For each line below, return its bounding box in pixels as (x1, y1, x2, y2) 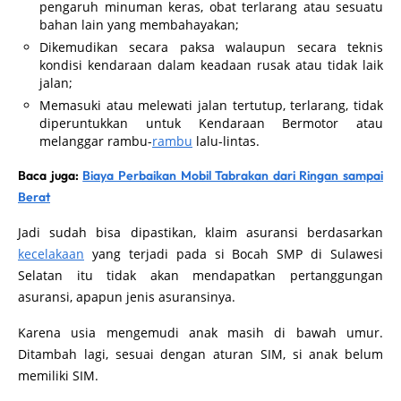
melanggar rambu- (39, 132, 152, 149)
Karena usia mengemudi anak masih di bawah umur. (18, 323, 383, 341)
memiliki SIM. (18, 366, 102, 384)
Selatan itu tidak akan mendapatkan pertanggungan (18, 266, 383, 284)
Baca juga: (18, 166, 83, 183)
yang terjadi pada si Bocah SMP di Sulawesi (84, 244, 383, 262)
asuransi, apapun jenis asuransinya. (18, 287, 239, 305)
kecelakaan (18, 244, 84, 262)
